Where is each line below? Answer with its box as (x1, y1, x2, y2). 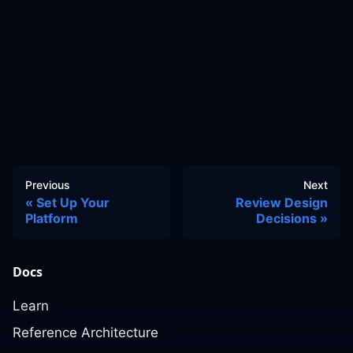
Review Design (236, 195, 328, 210)
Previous (25, 178, 70, 191)
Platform (25, 210, 78, 226)
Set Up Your (36, 195, 110, 210)
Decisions (256, 210, 317, 226)
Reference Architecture (13, 325, 158, 340)
